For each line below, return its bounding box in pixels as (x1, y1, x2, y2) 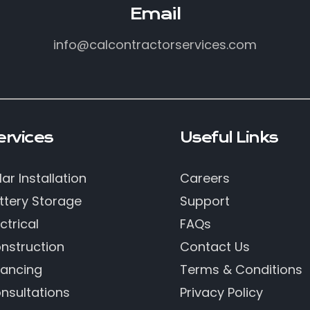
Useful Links (179, 128, 278, 147)
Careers (179, 169, 230, 187)
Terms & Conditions (179, 260, 302, 278)
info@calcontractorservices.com (53, 36, 257, 54)
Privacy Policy (179, 283, 263, 301)
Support (179, 192, 230, 210)
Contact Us (179, 237, 250, 255)
